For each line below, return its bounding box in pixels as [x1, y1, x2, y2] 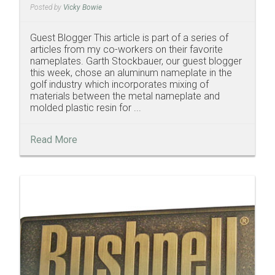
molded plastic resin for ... [30, 102, 141, 114]
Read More [30, 134, 77, 146]
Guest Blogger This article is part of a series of [30, 32, 228, 44]
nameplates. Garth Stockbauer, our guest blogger [30, 55, 242, 68]
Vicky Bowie [63, 3, 102, 12]
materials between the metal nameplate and [30, 90, 220, 103]
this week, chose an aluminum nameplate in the [30, 67, 232, 79]
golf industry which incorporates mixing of [30, 79, 209, 91]
